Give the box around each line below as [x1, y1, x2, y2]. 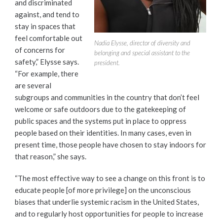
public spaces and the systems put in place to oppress [15, 116, 186, 126]
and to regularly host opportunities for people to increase [15, 209, 203, 219]
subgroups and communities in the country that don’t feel [15, 93, 199, 102]
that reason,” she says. [15, 152, 86, 161]
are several [15, 81, 51, 90]
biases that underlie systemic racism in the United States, [15, 197, 199, 207]
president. [94, 58, 120, 67]
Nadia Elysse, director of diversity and [94, 38, 190, 47]
